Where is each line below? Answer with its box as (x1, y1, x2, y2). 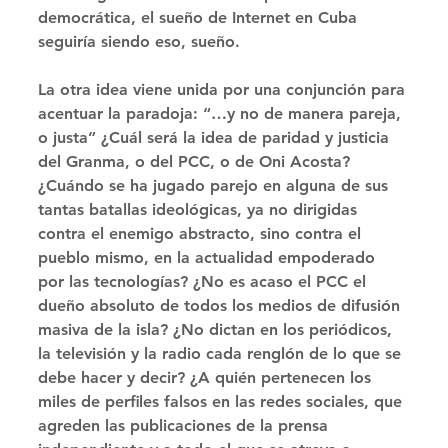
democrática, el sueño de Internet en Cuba (38, 8, 362, 28)
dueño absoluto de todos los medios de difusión (38, 296, 405, 316)
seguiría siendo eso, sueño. (38, 32, 240, 52)
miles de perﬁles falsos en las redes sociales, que (38, 392, 407, 412)
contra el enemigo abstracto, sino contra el (38, 224, 366, 244)
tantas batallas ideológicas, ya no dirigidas (38, 200, 362, 220)
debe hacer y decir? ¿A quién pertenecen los (38, 368, 376, 388)
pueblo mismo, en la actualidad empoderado (38, 248, 380, 268)
